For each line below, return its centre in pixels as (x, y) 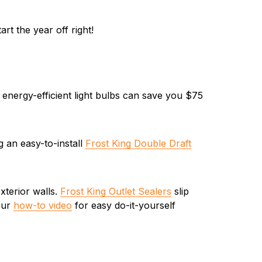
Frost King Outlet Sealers (116, 192)
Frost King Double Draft (138, 144)
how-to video (42, 206)
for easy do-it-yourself (123, 206)
